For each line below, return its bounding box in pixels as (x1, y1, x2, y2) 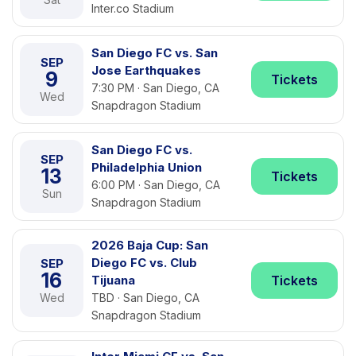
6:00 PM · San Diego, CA (91, 178, 220, 192)
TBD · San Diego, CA (91, 291, 199, 304)
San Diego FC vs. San (91, 45, 218, 60)
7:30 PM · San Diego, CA (91, 81, 219, 95)
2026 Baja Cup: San (91, 238, 208, 253)
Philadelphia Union (91, 160, 202, 175)
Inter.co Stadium (91, 2, 174, 15)
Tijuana (91, 273, 135, 288)
